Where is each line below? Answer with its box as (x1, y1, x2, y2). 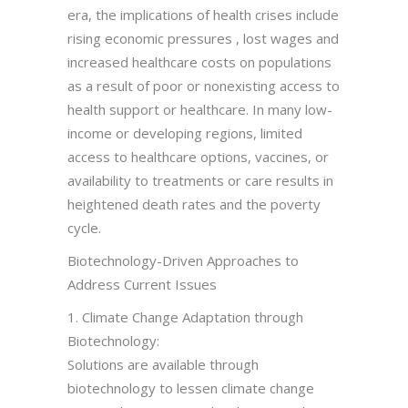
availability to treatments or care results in (67, 170, 333, 189)
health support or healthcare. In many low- (67, 99, 332, 118)
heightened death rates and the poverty (67, 194, 321, 213)
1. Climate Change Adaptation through (67, 307, 303, 326)
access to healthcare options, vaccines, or (67, 147, 329, 166)
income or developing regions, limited (67, 123, 302, 142)
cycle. (67, 218, 101, 237)
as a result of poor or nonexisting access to (67, 76, 340, 95)
